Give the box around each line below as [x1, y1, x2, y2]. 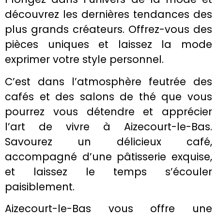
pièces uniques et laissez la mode [5, 37, 212, 52]
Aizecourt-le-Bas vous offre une [5, 201, 212, 216]
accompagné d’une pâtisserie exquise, [5, 149, 212, 164]
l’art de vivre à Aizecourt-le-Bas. [5, 119, 212, 134]
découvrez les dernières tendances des [5, 7, 212, 22]
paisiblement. [5, 179, 75, 194]
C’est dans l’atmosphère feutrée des [5, 74, 212, 89]
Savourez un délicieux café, [5, 134, 212, 149]
